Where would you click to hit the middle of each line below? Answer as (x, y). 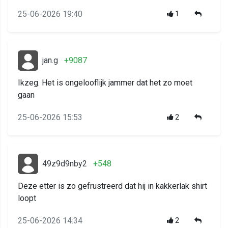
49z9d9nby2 (65, 164)
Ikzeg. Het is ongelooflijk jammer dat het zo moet (105, 83)
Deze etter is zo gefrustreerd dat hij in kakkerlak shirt (112, 186)
